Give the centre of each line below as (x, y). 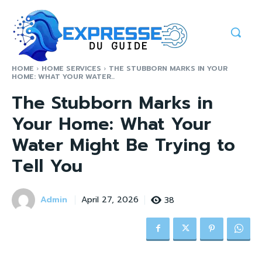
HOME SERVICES (71, 68)
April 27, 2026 (110, 200)
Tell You (47, 166)
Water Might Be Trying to (123, 145)
